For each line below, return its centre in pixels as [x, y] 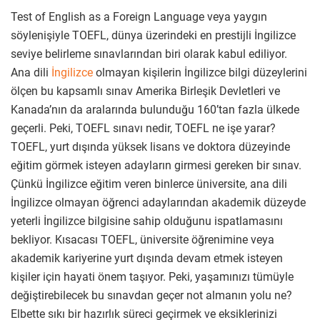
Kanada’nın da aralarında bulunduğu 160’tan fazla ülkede [155, 109]
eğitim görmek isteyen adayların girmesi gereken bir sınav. [156, 165]
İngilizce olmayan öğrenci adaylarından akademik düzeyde [158, 202]
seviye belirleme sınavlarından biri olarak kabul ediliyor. [149, 54]
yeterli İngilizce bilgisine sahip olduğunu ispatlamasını [147, 221]
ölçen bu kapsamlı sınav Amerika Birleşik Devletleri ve [145, 91]
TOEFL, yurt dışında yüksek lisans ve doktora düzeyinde [150, 146]
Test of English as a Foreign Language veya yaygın [139, 16]
